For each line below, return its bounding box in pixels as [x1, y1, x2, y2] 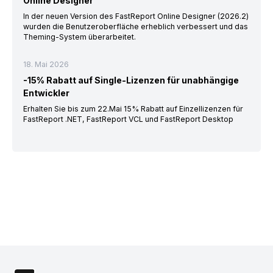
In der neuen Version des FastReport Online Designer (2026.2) [23, 11, 249, 21]
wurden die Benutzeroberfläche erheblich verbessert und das [23, 21, 248, 31]
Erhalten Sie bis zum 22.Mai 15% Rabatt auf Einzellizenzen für [23, 104, 243, 113]
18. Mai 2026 [23, 59, 69, 69]
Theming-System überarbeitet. [23, 32, 136, 41]
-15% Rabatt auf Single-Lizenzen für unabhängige [23, 74, 239, 85]
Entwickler [23, 87, 69, 98]
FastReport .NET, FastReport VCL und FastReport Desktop [23, 114, 233, 124]
